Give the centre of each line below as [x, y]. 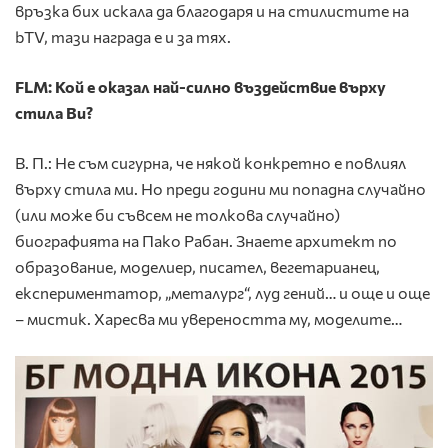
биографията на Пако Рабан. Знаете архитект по [206, 240]
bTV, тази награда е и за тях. [123, 36]
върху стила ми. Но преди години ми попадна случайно [220, 188]
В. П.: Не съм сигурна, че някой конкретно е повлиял [210, 162]
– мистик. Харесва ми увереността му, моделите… [208, 318]
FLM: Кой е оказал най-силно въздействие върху [200, 86]
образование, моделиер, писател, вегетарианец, [197, 266]
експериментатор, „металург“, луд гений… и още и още [222, 292]
